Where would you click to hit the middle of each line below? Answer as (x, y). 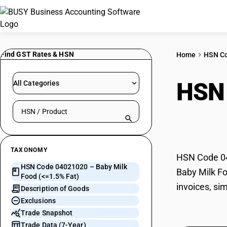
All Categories (36, 83)
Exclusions (38, 201)
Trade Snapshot (47, 213)
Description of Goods (55, 188)
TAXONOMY (29, 150)
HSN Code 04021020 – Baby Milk (74, 167)
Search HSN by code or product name (79, 106)
